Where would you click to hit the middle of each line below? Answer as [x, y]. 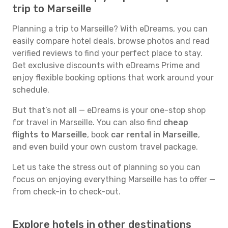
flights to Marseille [50, 135]
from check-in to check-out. [66, 192]
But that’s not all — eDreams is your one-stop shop [109, 110]
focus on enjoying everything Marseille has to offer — [114, 179]
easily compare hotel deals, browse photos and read [111, 41]
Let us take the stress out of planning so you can [106, 167]
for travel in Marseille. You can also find [88, 122]
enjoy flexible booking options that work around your [113, 78]
